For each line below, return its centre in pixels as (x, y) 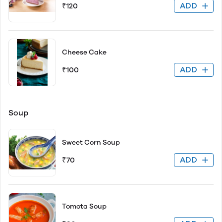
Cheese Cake (84, 52)
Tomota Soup (84, 206)
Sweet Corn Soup (91, 142)
